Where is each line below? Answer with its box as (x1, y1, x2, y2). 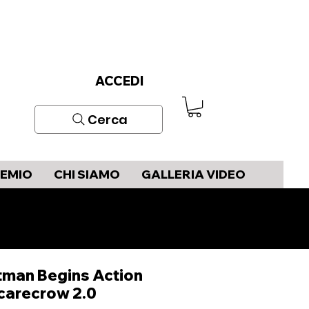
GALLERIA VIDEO (141, 167, 246, 181)
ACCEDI (95, 73, 143, 89)
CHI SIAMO (53, 167, 120, 181)
